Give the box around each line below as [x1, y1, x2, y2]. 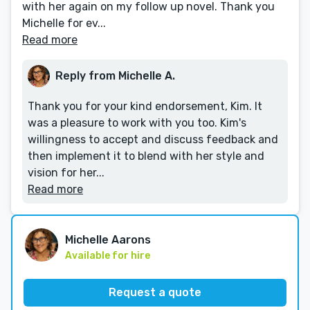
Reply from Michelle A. [55, 69, 175, 82]
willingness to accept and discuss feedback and [28, 133, 278, 146]
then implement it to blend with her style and [28, 149, 264, 163]
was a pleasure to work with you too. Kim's [28, 116, 246, 129]
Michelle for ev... [22, 17, 106, 30]
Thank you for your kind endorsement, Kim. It [28, 100, 262, 113]
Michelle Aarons [65, 233, 151, 246]
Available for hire [65, 250, 150, 262]
